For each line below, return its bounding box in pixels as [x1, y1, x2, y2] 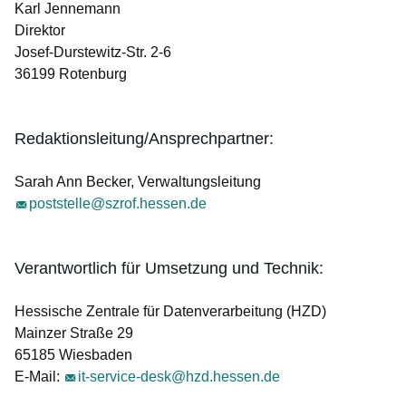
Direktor [14, 23, 65, 38]
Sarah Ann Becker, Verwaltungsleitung [14, 174, 261, 189]
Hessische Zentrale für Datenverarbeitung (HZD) [14, 304, 326, 319]
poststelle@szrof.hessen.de [29, 196, 207, 211]
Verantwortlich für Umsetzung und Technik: [14, 259, 324, 277]
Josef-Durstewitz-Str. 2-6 [14, 44, 171, 60]
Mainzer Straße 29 [14, 325, 133, 341]
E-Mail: [14, 369, 63, 384]
